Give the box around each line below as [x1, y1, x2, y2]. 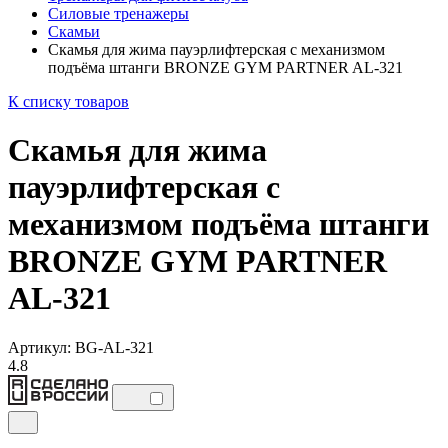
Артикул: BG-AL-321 [8, 338, 154, 356]
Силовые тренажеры [48, 5, 189, 22]
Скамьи [48, 23, 100, 40]
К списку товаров [8, 93, 129, 110]
